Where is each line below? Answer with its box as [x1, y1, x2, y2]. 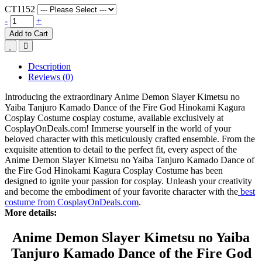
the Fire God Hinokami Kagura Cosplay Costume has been [5, 165, 223, 175]
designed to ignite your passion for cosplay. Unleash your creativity [5, 175, 252, 186]
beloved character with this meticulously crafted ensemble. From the [5, 133, 255, 144]
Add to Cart [9, 29, 48, 38]
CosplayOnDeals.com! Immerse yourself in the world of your [5, 123, 231, 133]
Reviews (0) [28, 71, 73, 82]
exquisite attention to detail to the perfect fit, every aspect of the [5, 144, 237, 154]
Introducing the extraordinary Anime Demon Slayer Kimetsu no [5, 91, 240, 102]
